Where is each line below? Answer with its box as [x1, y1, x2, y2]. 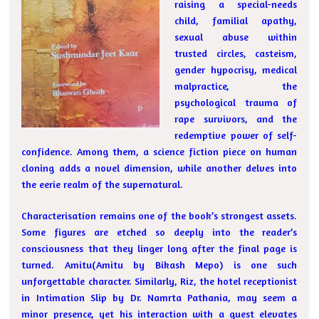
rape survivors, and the [174, 113, 298, 125]
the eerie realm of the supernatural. [21, 178, 184, 191]
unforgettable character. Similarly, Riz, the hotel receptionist [21, 275, 298, 288]
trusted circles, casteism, [174, 47, 298, 60]
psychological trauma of [174, 96, 298, 109]
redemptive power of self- [174, 129, 298, 142]
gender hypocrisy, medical [174, 63, 298, 76]
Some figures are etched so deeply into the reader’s [21, 226, 298, 239]
